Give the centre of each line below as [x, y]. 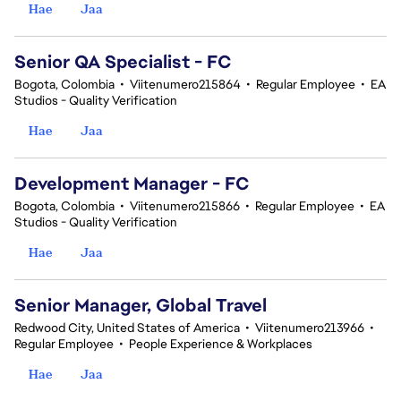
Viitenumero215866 [185, 206]
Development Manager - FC [132, 183]
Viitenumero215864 [185, 84]
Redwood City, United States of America [127, 328]
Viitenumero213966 [310, 328]
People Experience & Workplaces [221, 344]
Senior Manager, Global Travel [141, 305]
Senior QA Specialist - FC [123, 62]
